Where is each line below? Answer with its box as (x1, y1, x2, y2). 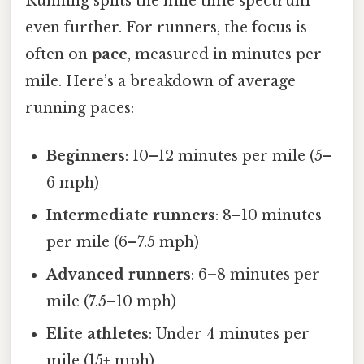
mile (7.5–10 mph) (46, 292, 177, 310)
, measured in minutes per (128, 45, 322, 63)
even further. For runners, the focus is (25, 18, 307, 37)
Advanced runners (46, 265, 192, 284)
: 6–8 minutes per (191, 265, 321, 284)
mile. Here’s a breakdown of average (25, 71, 296, 90)
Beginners (46, 146, 126, 165)
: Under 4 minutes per (149, 324, 310, 343)
